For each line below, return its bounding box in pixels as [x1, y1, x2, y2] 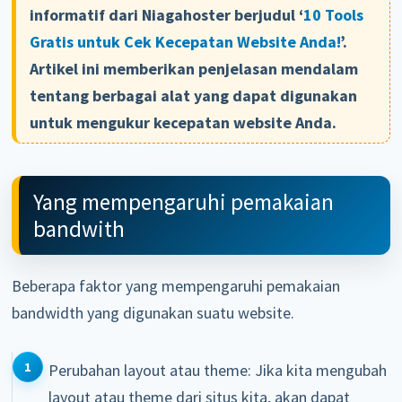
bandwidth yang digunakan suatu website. [12, 302, 295, 324]
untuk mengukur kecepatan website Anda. [30, 112, 337, 134]
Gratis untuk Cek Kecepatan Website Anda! [30, 31, 341, 53]
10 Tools [303, 4, 364, 26]
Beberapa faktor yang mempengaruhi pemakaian [12, 275, 341, 297]
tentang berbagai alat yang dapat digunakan [30, 85, 358, 107]
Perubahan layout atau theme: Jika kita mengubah [48, 360, 387, 381]
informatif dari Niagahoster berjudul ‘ [30, 4, 304, 26]
